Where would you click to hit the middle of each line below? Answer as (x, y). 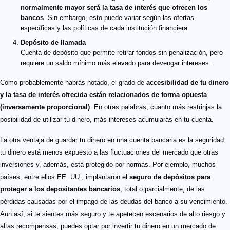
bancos (32, 18)
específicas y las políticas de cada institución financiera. (105, 28)
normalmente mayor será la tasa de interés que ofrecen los (114, 8)
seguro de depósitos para (170, 177)
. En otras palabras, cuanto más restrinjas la (156, 107)
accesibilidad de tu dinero (188, 83)
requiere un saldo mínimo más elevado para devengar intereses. (116, 63)
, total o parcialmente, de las (162, 189)
